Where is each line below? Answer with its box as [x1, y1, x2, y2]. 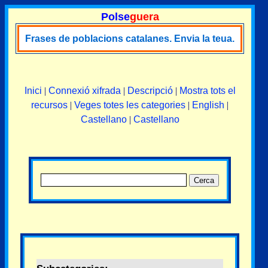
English [192, 100, 224, 110]
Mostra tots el [179, 86, 236, 96]
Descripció [127, 86, 173, 96]
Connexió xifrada [48, 86, 121, 96]
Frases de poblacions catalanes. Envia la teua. [25, 33, 234, 44]
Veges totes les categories [74, 100, 185, 110]
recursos [31, 100, 68, 110]
